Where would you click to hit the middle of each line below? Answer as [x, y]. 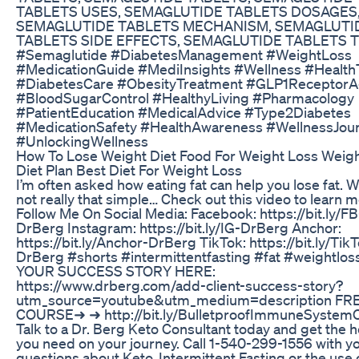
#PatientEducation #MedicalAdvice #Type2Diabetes [184, 112]
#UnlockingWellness [82, 141]
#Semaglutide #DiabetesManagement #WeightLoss [184, 54]
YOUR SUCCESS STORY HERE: [116, 270]
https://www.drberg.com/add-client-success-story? [179, 285]
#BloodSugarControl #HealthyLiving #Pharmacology [185, 97]
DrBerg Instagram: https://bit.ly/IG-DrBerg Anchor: [179, 227]
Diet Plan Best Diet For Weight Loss [129, 169]
